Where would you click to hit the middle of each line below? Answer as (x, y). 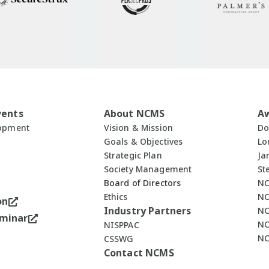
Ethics (116, 197)
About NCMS (134, 114)
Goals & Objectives (143, 142)
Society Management (148, 169)
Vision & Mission (138, 128)
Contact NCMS (139, 253)
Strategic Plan (133, 156)
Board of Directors (142, 183)
